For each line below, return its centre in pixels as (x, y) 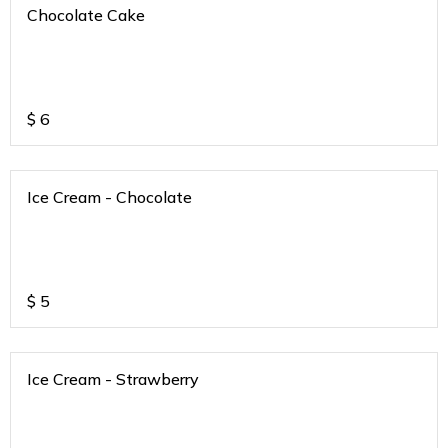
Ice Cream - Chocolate (109, 197)
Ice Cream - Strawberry (113, 379)
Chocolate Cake (86, 15)
